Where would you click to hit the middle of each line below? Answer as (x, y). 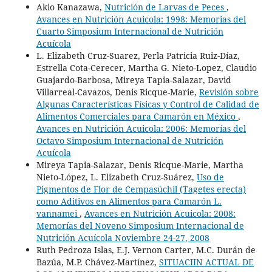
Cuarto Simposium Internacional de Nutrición (130, 32)
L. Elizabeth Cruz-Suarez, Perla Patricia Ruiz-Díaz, (138, 56)
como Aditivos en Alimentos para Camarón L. (129, 202)
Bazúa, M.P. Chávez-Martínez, (97, 262)
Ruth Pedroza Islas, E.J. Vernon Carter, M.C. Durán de (146, 250)
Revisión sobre (229, 92)
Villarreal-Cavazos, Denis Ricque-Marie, (117, 92)
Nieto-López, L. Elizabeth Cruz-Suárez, (116, 177)
